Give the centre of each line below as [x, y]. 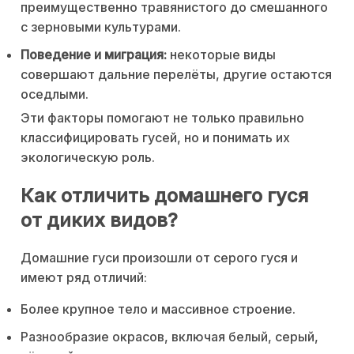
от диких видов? [99, 220]
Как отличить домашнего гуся [164, 195]
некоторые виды [221, 55]
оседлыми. [55, 94]
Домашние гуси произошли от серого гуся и [159, 257]
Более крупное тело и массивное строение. [158, 309]
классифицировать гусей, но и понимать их [155, 138]
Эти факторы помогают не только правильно [162, 118]
